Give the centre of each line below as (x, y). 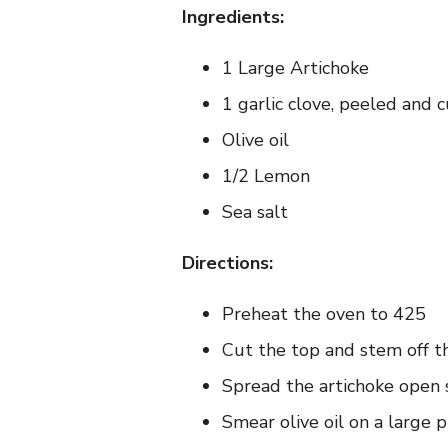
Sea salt (255, 211)
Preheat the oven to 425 (324, 313)
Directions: (227, 262)
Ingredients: (233, 16)
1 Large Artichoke (295, 67)
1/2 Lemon (266, 175)
